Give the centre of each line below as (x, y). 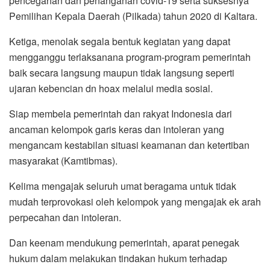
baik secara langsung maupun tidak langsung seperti (122, 73)
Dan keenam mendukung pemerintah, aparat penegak (124, 243)
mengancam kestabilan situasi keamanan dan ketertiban (129, 145)
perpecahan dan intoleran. (65, 218)
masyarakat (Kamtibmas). (63, 161)
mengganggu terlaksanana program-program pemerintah (130, 57)
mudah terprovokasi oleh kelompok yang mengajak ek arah (135, 202)
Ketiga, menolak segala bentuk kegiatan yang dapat (120, 42)
